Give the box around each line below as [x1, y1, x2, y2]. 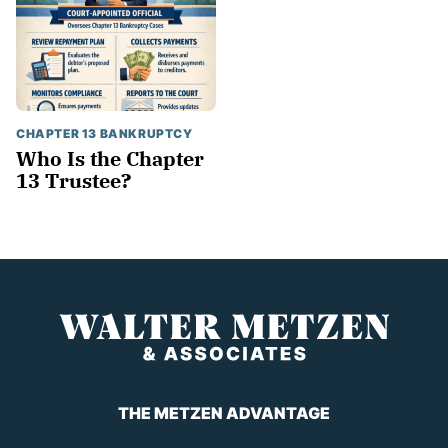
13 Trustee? [16, 167, 131, 195]
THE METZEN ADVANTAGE [118, 403, 330, 424]
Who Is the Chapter [16, 145, 204, 173]
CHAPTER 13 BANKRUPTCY [16, 126, 193, 142]
